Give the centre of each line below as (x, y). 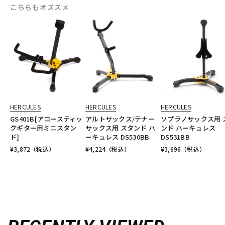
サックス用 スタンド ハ (121, 128)
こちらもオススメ (40, 7)
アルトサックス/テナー (120, 119)
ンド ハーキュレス (188, 128)
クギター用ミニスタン (43, 128)
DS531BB (175, 137)
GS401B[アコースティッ (46, 119)
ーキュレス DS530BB (118, 137)
